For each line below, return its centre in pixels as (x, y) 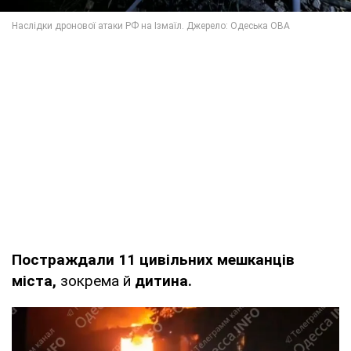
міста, (36, 280)
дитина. (163, 280)
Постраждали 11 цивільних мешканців (153, 259)
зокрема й (98, 280)
